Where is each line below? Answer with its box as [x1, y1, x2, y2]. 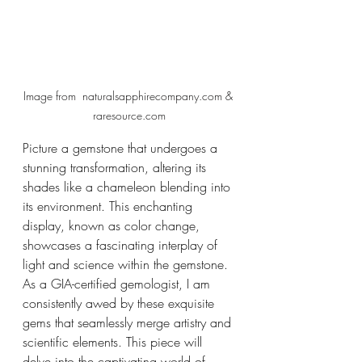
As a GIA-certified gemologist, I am [23, 274, 214, 293]
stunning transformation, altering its [23, 158, 210, 176]
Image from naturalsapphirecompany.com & [23, 87, 236, 103]
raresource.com [93, 107, 166, 123]
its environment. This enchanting [23, 196, 196, 215]
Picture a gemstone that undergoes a [23, 138, 221, 157]
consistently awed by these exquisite [23, 293, 218, 312]
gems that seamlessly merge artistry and [23, 313, 235, 331]
